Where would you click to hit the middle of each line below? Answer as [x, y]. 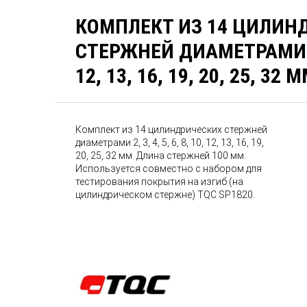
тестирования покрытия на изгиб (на [160, 182]
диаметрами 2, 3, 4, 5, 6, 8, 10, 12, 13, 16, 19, [170, 143]
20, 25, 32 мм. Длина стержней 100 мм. [161, 156]
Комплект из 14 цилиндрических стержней [172, 130]
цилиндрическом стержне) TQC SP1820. [165, 195]
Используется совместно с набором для [169, 169]
